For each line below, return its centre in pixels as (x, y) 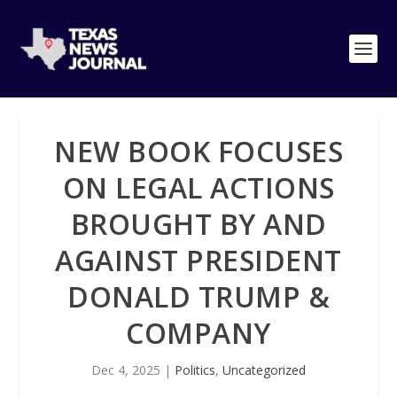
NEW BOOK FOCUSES (198, 151)
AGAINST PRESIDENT (198, 260)
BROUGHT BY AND (198, 224)
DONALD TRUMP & (198, 296)
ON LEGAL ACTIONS (198, 187)
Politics (195, 370)
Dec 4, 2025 (126, 370)
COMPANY (198, 333)
